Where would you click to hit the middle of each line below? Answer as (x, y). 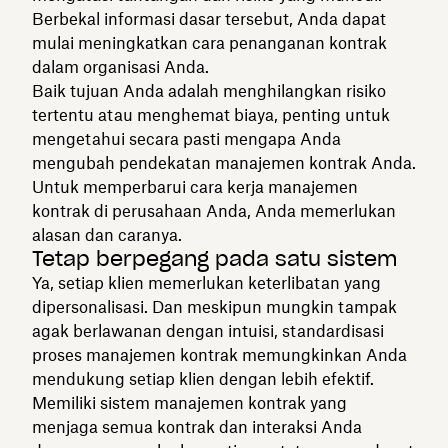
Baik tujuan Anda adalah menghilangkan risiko (209, 90)
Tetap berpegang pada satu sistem (214, 258)
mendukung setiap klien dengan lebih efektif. (203, 378)
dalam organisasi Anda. (120, 66)
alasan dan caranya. (107, 234)
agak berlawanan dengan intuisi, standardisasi (208, 330)
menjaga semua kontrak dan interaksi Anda (197, 426)
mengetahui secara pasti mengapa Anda (186, 138)
